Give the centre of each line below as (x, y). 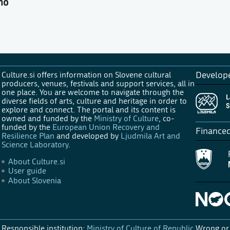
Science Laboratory (35, 144)
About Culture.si (37, 161)
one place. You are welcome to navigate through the (92, 92)
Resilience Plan (28, 136)
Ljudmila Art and (150, 136)
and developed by (87, 136)
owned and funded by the (47, 118)
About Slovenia (35, 180)
